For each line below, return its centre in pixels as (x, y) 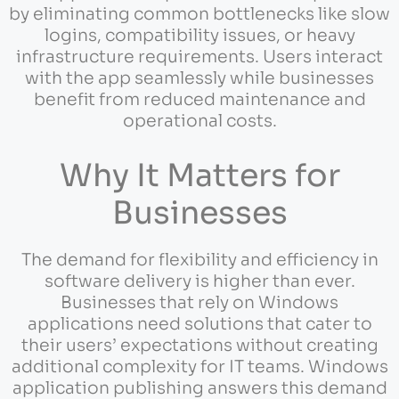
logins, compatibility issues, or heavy (199, 35)
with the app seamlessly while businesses (199, 78)
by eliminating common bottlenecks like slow (199, 14)
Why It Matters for (199, 176)
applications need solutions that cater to (199, 325)
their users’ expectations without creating (199, 346)
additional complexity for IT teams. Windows (199, 367)
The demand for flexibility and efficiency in (199, 261)
